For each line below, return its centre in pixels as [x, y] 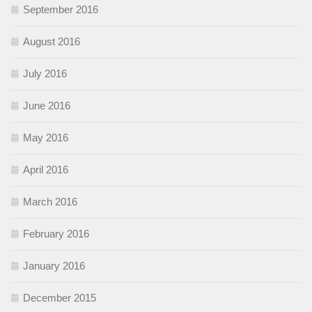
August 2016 [52, 42]
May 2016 [46, 138]
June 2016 [47, 106]
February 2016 [56, 234]
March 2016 [50, 202]
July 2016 [45, 74]
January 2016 [54, 266]
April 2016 [46, 170]
